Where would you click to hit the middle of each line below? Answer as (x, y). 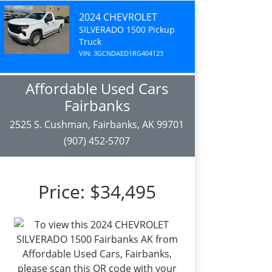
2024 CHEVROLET (118, 17)
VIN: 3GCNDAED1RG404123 (121, 53)
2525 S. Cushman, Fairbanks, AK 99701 (97, 124)
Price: (64, 192)
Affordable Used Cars (97, 88)
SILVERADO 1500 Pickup (127, 29)
